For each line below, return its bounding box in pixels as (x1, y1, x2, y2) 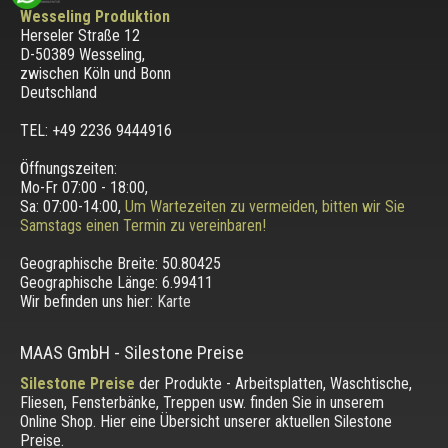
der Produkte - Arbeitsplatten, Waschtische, (134, 373, 412, 393)
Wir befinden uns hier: (19, 291, 157, 311)
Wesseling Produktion (19, 6, 170, 26)
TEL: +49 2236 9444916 (19, 120, 172, 140)
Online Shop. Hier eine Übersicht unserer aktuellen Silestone (19, 411, 392, 431)
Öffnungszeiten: (19, 158, 117, 178)
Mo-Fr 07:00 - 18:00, (19, 177, 148, 197)
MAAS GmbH (19, 341, 110, 363)
